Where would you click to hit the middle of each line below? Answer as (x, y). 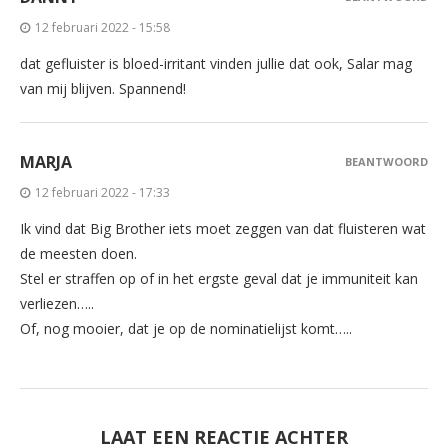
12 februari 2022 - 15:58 (102, 27)
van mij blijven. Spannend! (103, 88)
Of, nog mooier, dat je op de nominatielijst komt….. (186, 328)
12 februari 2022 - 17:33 (102, 192)
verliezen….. (57, 303)
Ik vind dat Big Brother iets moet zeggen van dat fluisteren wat (223, 228)
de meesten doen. (78, 253)
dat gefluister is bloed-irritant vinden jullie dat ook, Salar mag (216, 63)
